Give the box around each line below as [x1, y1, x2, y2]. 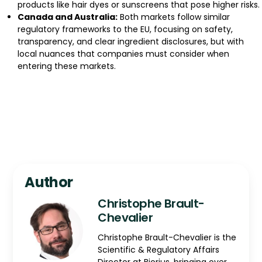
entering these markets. [18, 60, 116, 72]
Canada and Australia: [18, 11, 118, 23]
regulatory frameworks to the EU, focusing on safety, [18, 23, 233, 35]
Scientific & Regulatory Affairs [98, 244, 220, 256]
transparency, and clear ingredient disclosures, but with [18, 35, 244, 47]
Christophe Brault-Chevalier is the [98, 232, 237, 244]
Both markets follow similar [118, 11, 230, 23]
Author [25, 173, 73, 192]
